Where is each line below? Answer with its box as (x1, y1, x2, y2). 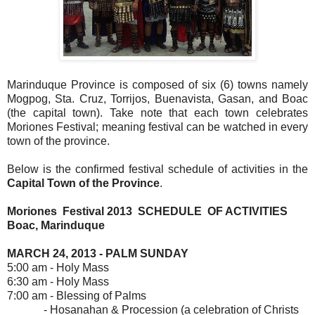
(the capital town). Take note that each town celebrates (7, 106, 308, 119)
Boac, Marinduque (7, 219, 105, 231)
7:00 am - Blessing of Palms (7, 289, 146, 302)
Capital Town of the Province (7, 176, 160, 189)
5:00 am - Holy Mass (7, 261, 109, 274)
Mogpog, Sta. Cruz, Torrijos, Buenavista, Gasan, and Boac (7, 92, 308, 105)
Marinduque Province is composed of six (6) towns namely (7, 78, 308, 91)
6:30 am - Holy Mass (7, 275, 109, 288)
